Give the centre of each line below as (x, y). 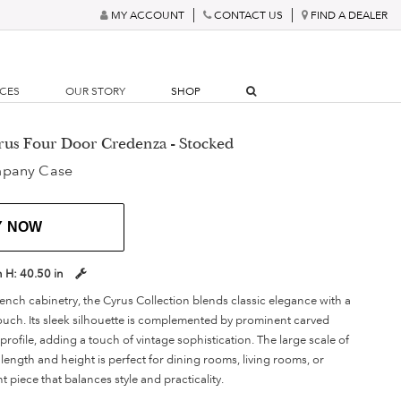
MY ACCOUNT (148, 15)
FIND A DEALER (349, 15)
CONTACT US (248, 15)
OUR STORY (96, 91)
